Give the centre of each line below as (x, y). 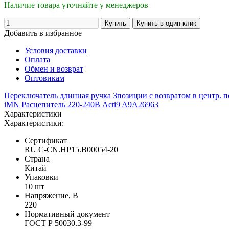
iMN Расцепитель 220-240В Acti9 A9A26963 (81, 104)
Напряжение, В (51, 195)
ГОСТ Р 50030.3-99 (58, 223)
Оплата (37, 59)
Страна (37, 158)
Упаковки (41, 177)
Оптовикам (44, 78)
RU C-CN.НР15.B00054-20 (71, 149)
